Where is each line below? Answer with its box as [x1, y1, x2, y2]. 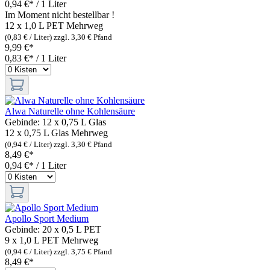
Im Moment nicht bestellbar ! [5, 9, 115, 20]
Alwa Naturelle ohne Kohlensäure [5, 105, 135, 116]
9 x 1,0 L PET [5, 234, 59, 245]
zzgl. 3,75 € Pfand [54, 246, 112, 256]
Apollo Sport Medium [5, 213, 89, 224]
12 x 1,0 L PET [5, 20, 64, 31]
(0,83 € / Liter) [5, 32, 54, 42]
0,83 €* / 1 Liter [5, 52, 66, 63]
